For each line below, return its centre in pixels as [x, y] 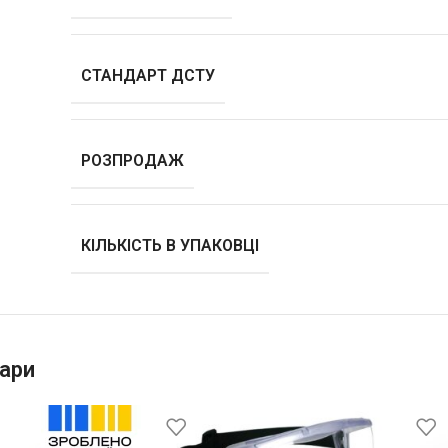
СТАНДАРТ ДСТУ [147, 75]
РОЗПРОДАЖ [132, 160]
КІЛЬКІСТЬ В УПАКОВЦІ [169, 245]
